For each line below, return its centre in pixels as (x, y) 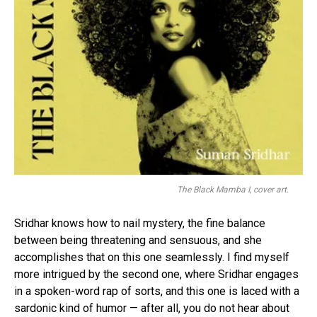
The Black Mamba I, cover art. (233, 190)
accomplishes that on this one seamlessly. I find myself (152, 258)
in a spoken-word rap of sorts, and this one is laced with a (157, 292)
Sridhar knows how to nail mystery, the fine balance (140, 224)
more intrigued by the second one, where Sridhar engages (156, 275)
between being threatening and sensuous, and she (138, 241)
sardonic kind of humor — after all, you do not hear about (152, 309)
